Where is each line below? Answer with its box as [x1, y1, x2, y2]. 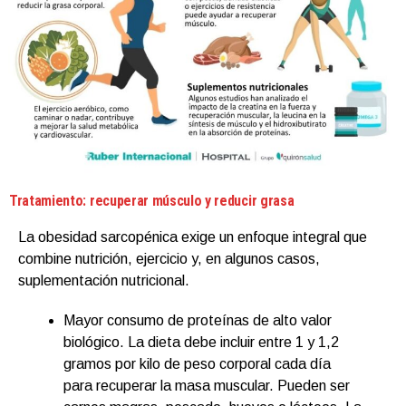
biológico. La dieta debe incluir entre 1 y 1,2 [63, 333, 339, 350]
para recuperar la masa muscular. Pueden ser [63, 377, 350, 393]
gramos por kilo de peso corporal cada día [63, 355, 331, 372]
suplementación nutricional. [18, 272, 189, 288]
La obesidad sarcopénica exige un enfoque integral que [18, 228, 367, 245]
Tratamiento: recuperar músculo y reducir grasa [9, 191, 295, 209]
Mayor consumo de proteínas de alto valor [63, 312, 332, 328]
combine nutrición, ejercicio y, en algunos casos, [18, 250, 320, 266]
